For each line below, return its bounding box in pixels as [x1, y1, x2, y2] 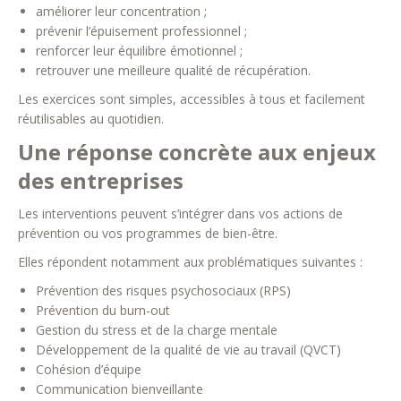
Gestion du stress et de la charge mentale [36, 321, 277, 338]
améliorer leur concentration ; [36, 3, 207, 20]
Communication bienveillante [36, 380, 203, 397]
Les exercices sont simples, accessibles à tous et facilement [18, 90, 365, 107]
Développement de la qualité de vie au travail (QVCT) [36, 341, 341, 358]
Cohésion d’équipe [36, 361, 141, 378]
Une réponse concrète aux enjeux [18, 137, 376, 166]
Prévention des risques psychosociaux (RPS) [36, 282, 291, 299]
